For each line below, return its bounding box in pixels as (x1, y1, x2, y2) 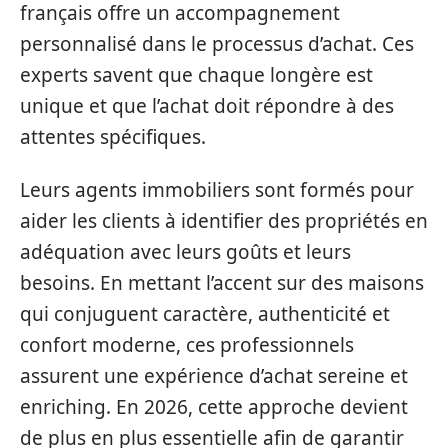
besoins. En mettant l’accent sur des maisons (20, 270, 424, 296)
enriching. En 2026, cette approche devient (20, 394, 408, 420)
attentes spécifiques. (20, 123, 206, 150)
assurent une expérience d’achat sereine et (20, 363, 408, 389)
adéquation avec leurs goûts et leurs (20, 239, 351, 265)
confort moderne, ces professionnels (20, 332, 354, 358)
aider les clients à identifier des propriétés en (20, 208, 428, 234)
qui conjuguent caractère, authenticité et (20, 301, 390, 327)
